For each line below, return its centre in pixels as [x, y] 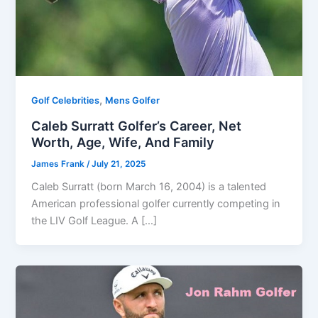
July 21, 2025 [119, 164]
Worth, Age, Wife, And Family [123, 142]
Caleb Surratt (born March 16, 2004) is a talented [149, 187]
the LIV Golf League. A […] [94, 221]
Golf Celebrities [66, 100]
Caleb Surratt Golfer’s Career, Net [137, 125]
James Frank [59, 164]
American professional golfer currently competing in [156, 204]
